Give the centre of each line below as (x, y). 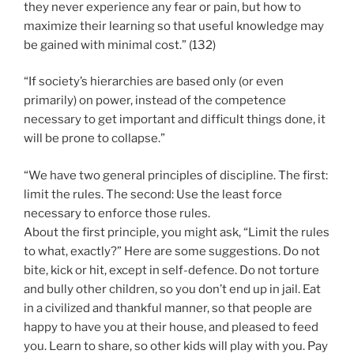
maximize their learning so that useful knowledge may (174, 26)
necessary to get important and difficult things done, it (175, 120)
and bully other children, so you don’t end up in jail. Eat (172, 289)
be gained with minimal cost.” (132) (120, 45)
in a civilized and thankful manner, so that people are (168, 308)
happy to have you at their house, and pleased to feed (171, 327)
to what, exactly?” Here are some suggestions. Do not (172, 251)
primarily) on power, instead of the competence (155, 101)
